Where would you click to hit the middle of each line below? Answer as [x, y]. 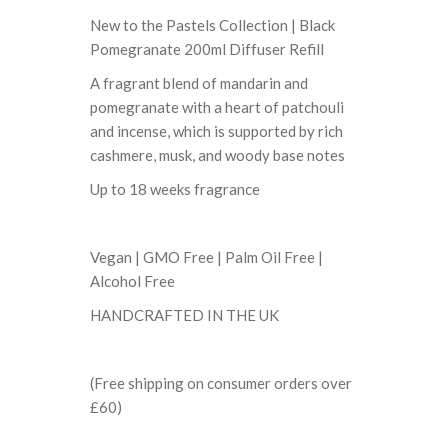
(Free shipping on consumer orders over [221, 383]
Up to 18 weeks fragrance [175, 189]
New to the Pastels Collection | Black [213, 25]
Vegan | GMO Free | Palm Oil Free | [207, 257]
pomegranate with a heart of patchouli [217, 107]
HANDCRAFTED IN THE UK [185, 315]
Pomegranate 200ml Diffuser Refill [207, 49]
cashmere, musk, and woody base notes [218, 155]
